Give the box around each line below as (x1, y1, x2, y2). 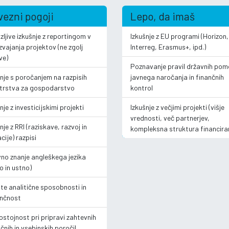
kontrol (130, 83, 153, 92)
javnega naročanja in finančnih (130, 72, 224, 81)
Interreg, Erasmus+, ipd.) (130, 42, 206, 51)
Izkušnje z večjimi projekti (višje (130, 102, 224, 111)
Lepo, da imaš (130, 9, 195, 22)
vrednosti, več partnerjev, (130, 113, 210, 122)
